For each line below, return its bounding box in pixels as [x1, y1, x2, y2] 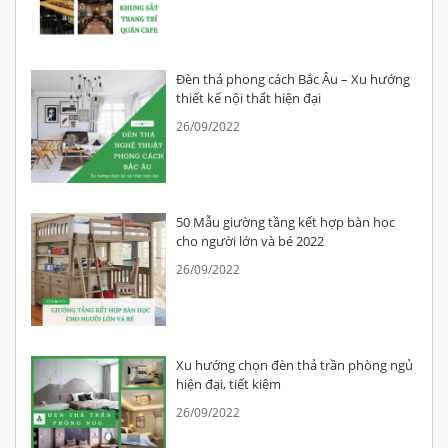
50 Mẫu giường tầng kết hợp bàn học [176, 213, 396, 232]
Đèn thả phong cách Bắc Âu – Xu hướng [176, 70, 411, 89]
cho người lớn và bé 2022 [176, 232, 325, 251]
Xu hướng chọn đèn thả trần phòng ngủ [176, 356, 414, 375]
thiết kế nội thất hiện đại [176, 89, 322, 108]
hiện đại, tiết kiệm [176, 375, 282, 394]
